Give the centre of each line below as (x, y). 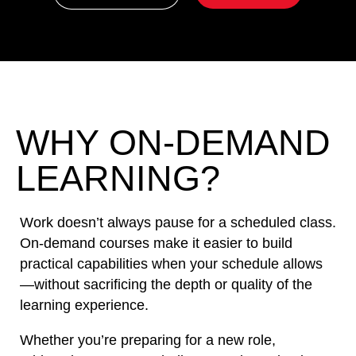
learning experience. (84, 305)
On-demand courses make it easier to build (156, 243)
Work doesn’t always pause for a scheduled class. (178, 222)
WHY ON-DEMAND (173, 143)
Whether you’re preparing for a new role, (148, 340)
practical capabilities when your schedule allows (171, 264)
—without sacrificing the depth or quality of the (166, 284)
